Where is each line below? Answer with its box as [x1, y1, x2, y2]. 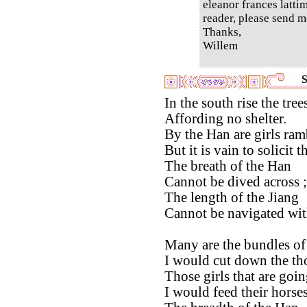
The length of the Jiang [164, 189, 299, 205]
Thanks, [203, 25, 241, 38]
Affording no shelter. [164, 110, 286, 126]
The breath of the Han [164, 158, 291, 173]
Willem [203, 38, 238, 52]
